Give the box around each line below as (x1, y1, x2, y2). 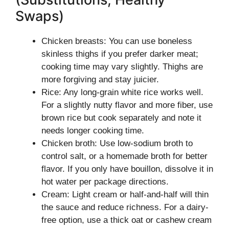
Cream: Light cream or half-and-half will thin (41, 190, 209, 199)
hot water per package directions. (41, 177, 169, 187)
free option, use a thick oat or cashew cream (41, 215, 212, 225)
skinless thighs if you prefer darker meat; (41, 49, 198, 59)
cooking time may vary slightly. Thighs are (41, 62, 203, 72)
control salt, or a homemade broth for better (41, 151, 208, 161)
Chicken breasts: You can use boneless (41, 36, 192, 46)
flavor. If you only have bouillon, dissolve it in (41, 164, 213, 174)
